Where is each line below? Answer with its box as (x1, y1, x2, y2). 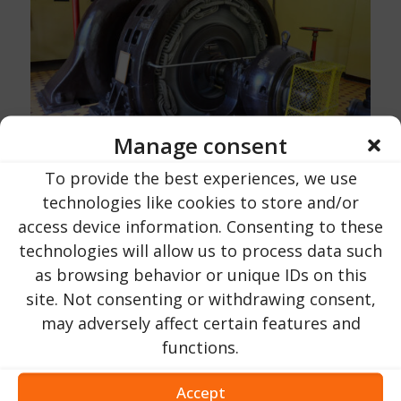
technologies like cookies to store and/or (42, 191, 359, 212)
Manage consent (114, 130, 287, 159)
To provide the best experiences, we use (44, 166, 357, 188)
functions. (162, 336, 239, 357)
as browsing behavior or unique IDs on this (34, 263, 367, 285)
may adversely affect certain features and (40, 311, 361, 333)
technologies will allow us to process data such (19, 239, 382, 260)
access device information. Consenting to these (18, 215, 383, 236)
